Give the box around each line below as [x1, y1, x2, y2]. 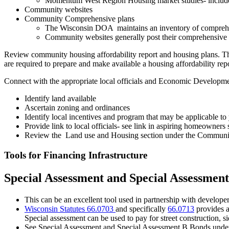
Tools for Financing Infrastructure [4, 150, 147, 161]
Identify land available [25, 94, 96, 103]
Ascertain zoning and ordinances [25, 103, 130, 112]
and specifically [116, 204, 168, 213]
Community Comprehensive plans [25, 14, 136, 24]
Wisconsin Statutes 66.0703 [25, 204, 116, 213]
